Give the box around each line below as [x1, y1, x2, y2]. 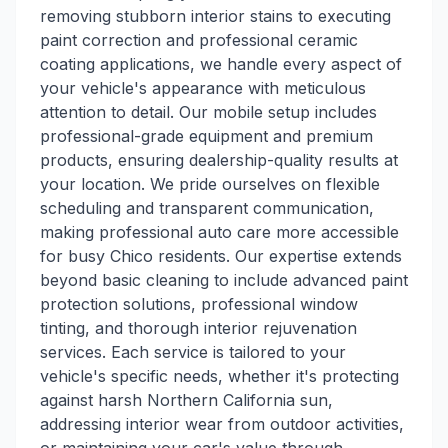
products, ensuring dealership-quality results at [40, 150, 398, 170]
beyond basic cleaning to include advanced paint [40, 270, 408, 290]
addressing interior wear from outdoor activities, [40, 414, 404, 434]
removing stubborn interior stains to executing [40, 6, 391, 26]
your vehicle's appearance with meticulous [40, 78, 366, 98]
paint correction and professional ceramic [40, 30, 358, 50]
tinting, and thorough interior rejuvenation [40, 318, 357, 338]
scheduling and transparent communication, [40, 198, 374, 218]
